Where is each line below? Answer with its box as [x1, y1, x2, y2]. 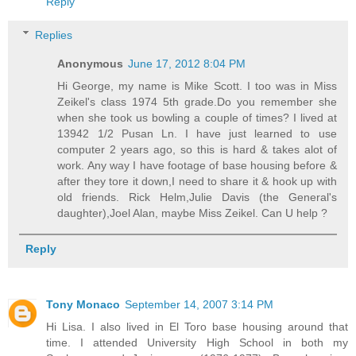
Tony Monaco [46, 297, 120, 311]
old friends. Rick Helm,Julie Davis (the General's [57, 190, 337, 203]
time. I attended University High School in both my [46, 335, 348, 349]
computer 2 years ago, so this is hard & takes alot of [57, 142, 337, 156]
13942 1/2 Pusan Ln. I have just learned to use [57, 126, 337, 140]
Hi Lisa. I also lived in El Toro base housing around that [46, 319, 348, 333]
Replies [35, 28, 73, 41]
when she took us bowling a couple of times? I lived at [57, 110, 337, 124]
